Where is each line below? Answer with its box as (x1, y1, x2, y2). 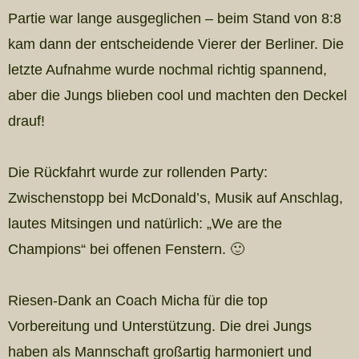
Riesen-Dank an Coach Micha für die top (8, 292, 268, 309)
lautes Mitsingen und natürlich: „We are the (8, 216, 282, 232)
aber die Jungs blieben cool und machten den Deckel (8, 87, 347, 103)
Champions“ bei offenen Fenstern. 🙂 (8, 241, 244, 257)
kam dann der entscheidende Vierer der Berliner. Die (8, 36, 344, 52)
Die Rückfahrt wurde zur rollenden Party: (8, 164, 268, 180)
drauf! (8, 113, 45, 129)
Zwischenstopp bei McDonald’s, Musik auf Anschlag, (8, 190, 343, 206)
